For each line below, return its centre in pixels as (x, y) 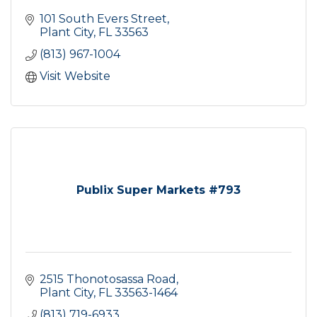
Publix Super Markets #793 (158, 190)
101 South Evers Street (103, 18)
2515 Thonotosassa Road (108, 279)
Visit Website (75, 76)
